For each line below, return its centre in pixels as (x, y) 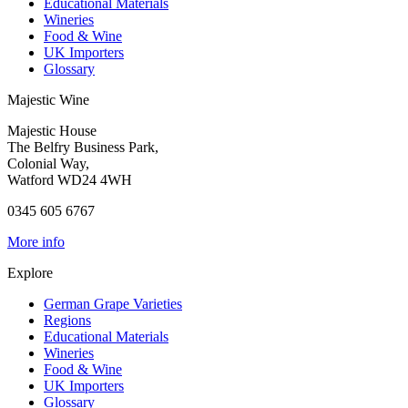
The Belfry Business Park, (83, 147)
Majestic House (52, 131)
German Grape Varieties (113, 304)
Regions (67, 320)
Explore (30, 273)
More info (36, 242)
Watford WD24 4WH (70, 180)
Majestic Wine (48, 100)
